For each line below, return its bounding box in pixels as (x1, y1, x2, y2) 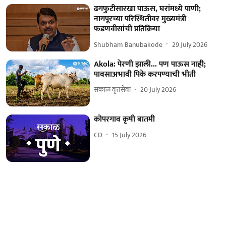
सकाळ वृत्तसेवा (94, 84, 131, 96)
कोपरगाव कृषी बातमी (94, 112, 155, 127)
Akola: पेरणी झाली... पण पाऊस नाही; (94, 57, 206, 71)
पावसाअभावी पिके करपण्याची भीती (94, 67, 196, 81)
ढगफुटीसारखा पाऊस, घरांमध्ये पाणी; (94, 2, 201, 16)
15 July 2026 (112, 129, 147, 141)
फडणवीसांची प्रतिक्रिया (94, 22, 160, 36)
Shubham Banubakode (94, 38, 163, 50)
